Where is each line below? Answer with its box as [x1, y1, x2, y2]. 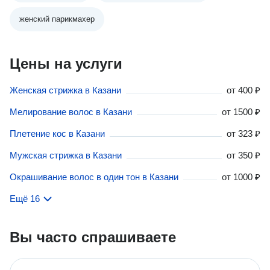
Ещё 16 [10, 193, 40, 204]
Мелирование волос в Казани [10, 107, 132, 117]
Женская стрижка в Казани [10, 85, 121, 95]
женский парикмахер [19, 14, 95, 24]
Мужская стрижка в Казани [10, 150, 122, 160]
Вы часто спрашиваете [10, 229, 176, 245]
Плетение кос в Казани [10, 128, 105, 139]
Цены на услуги [10, 55, 122, 72]
